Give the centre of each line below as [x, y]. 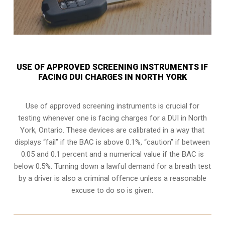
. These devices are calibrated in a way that [134, 130]
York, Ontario [42, 130]
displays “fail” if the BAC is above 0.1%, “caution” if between [113, 142]
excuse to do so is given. [113, 190]
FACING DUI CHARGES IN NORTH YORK [112, 77]
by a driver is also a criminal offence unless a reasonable [112, 178]
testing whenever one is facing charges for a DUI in [103, 118]
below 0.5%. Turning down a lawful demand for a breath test [112, 166]
